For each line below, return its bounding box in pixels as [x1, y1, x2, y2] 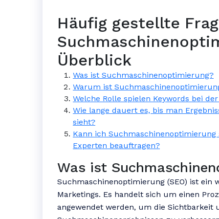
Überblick [57, 51, 131, 69]
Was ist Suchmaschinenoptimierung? [73, 70, 214, 80]
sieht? [73, 117, 95, 127]
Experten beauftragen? [73, 141, 160, 150]
